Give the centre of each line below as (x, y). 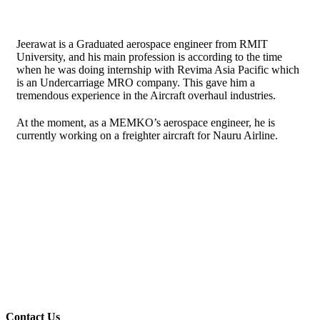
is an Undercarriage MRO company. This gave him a (136, 82)
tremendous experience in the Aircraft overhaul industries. (146, 95)
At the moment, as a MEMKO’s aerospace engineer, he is (146, 122)
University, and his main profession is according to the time (149, 57)
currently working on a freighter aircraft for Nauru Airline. (147, 135)
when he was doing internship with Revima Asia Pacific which (158, 70)
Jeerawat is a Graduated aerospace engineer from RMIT (142, 44)
